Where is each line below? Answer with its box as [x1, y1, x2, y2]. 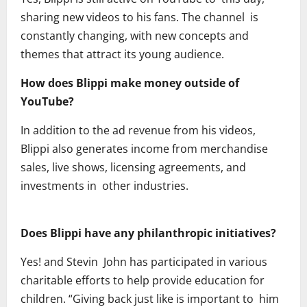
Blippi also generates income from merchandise [21, 141, 268, 157]
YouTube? [21, 94, 74, 110]
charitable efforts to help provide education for [21, 273, 265, 288]
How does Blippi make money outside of [21, 75, 239, 91]
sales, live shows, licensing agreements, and [21, 160, 246, 175]
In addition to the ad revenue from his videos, [21, 123, 256, 138]
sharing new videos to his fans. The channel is [21, 10, 258, 25]
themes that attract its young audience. [21, 47, 224, 62]
